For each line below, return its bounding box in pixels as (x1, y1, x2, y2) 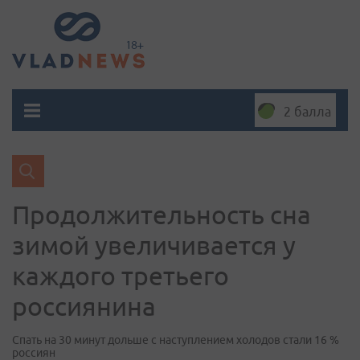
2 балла (284, 104, 331, 119)
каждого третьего (12, 261, 229, 290)
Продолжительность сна (12, 200, 311, 229)
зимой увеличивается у (12, 231, 296, 260)
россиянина (12, 292, 156, 321)
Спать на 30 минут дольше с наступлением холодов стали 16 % (12, 333, 339, 346)
